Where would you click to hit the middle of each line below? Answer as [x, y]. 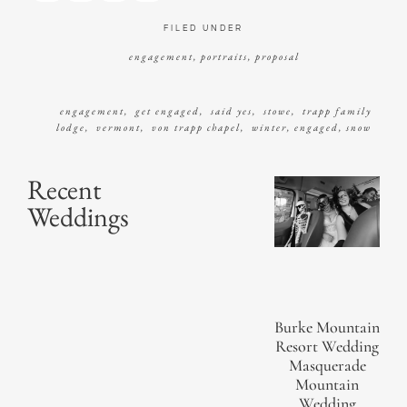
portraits [224, 57]
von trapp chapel [194, 128]
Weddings [78, 217]
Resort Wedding [327, 346]
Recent [64, 190]
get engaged [166, 111]
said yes [230, 111]
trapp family [335, 111]
